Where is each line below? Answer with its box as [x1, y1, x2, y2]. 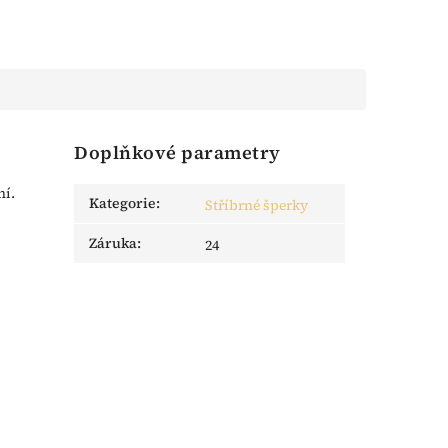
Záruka [89, 233, 138, 254]
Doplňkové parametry [74, 140, 281, 166]
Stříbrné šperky [205, 195, 309, 216]
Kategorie [89, 193, 157, 214]
